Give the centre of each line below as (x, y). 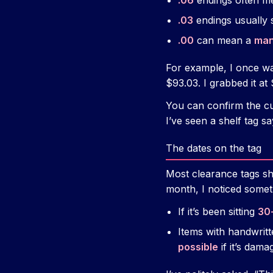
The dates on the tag (214, 148)
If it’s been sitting (218, 212)
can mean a (224, 41)
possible (198, 247)
